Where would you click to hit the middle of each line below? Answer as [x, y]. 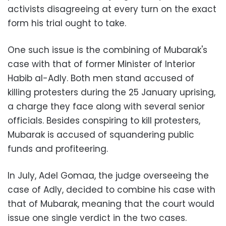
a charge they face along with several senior [106, 106]
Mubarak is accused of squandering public [101, 135]
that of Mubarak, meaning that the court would [111, 204]
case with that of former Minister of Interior [101, 64]
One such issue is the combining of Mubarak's [107, 50]
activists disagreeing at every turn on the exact [112, 9]
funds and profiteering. [58, 149]
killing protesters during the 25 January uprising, [111, 92]
